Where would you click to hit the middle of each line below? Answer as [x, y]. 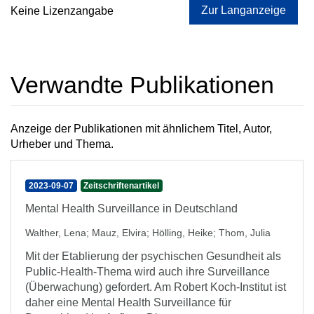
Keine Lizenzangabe [62, 11]
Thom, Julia [245, 233]
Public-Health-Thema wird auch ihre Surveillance [148, 272]
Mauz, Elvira [119, 233]
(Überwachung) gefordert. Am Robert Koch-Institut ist [156, 287]
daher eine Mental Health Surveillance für [128, 302]
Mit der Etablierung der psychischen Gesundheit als [153, 256]
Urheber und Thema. [62, 144]
